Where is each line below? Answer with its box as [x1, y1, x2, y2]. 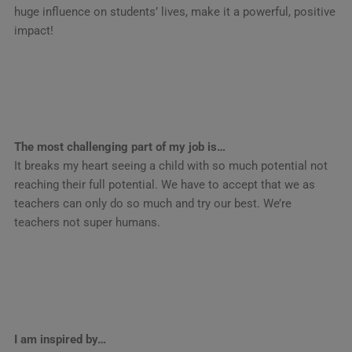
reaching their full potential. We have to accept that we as [13, 178, 315, 192]
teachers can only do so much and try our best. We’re [13, 196, 291, 211]
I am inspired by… [13, 332, 106, 346]
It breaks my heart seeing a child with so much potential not [13, 159, 328, 174]
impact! [13, 23, 53, 38]
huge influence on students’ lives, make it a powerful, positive [13, 4, 335, 19]
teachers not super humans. [13, 215, 160, 230]
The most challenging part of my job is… [13, 140, 225, 155]
